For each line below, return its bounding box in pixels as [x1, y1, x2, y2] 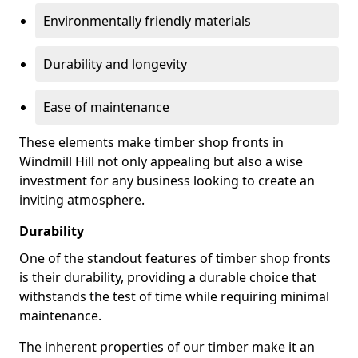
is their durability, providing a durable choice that [19, 268, 316, 286]
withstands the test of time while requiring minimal [19, 288, 329, 305]
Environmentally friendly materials [43, 12, 251, 30]
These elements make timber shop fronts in [19, 133, 284, 151]
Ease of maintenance [43, 98, 169, 116]
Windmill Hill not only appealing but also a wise [19, 153, 303, 170]
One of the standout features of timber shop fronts [19, 249, 331, 267]
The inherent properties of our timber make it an [19, 338, 315, 356]
